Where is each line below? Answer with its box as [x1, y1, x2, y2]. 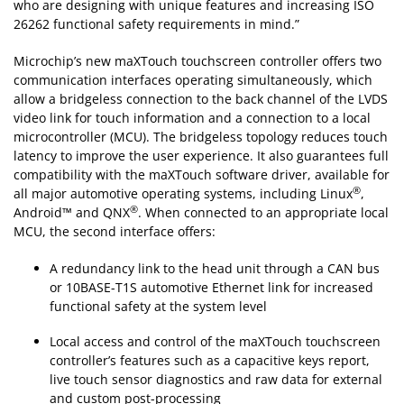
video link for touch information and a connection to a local [14, 109, 371, 127]
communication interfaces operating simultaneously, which [14, 71, 372, 89]
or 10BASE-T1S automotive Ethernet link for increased [50, 279, 373, 297]
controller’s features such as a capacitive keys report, [50, 352, 370, 370]
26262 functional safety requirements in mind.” [14, 15, 299, 33]
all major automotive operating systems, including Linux [14, 185, 353, 203]
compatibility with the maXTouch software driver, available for [14, 166, 390, 184]
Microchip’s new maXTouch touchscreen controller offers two [14, 52, 381, 70]
